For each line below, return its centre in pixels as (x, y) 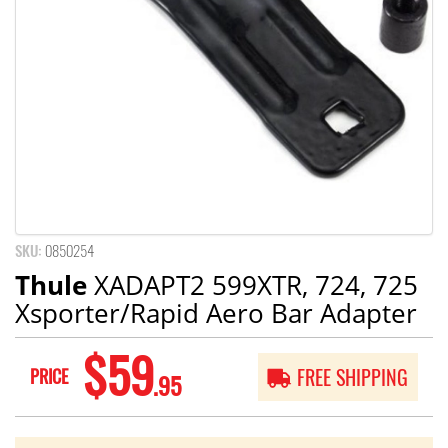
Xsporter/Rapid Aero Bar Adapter (216, 312)
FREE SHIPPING (352, 377)
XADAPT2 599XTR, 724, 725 (252, 284)
